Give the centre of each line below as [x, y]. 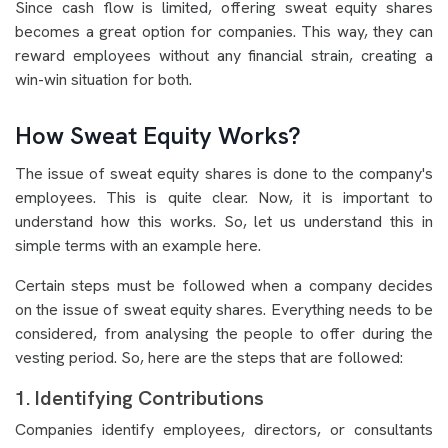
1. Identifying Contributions [139, 398]
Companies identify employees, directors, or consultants [224, 429]
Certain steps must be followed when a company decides [224, 285]
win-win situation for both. [103, 79]
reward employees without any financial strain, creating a [224, 55]
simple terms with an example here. [138, 245]
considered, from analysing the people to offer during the [224, 333]
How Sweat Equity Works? [158, 135]
